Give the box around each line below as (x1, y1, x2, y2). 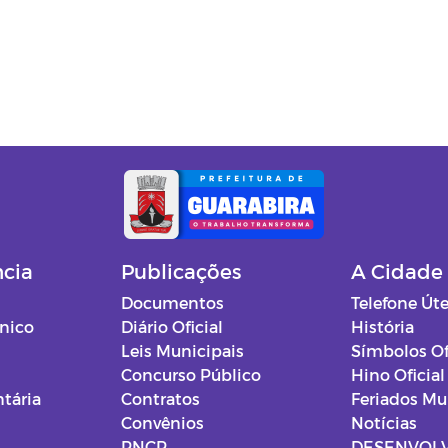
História (350, 317, 414, 337)
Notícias (350, 413, 417, 433)
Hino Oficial (350, 365, 445, 385)
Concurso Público (121, 365, 262, 385)
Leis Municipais (121, 341, 245, 361)
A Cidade (350, 259, 443, 284)
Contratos (121, 389, 201, 409)
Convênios (121, 413, 205, 433)
